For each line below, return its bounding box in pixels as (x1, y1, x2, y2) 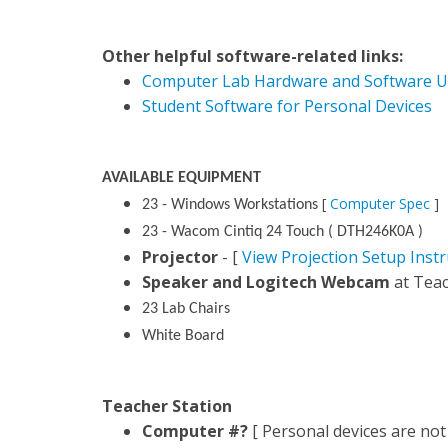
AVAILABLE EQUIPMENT (102, 170, 261, 186)
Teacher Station (102, 395, 232, 417)
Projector (142, 246, 218, 268)
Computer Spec (330, 194, 430, 213)
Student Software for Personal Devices (142, 95, 432, 117)
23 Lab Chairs (142, 301, 230, 317)
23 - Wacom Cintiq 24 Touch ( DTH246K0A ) (142, 224, 423, 240)
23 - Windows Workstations (142, 197, 322, 213)
